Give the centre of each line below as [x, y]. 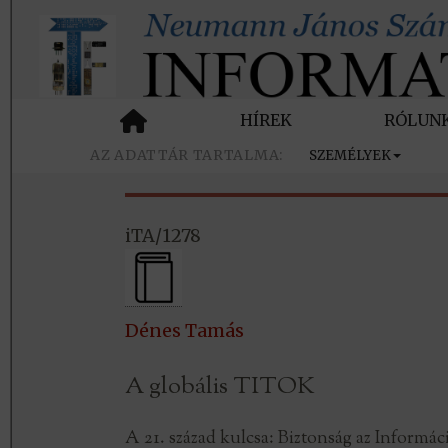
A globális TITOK [219, 387]
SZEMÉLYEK [350, 156]
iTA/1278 [162, 236]
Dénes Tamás [184, 331]
